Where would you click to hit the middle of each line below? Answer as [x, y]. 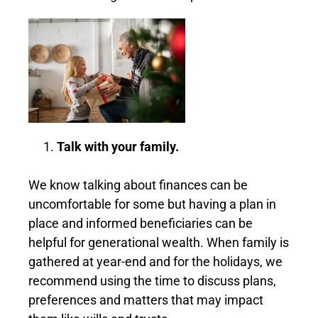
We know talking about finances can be [138, 185]
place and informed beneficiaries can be [141, 223]
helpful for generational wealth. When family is [159, 242]
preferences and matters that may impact [146, 300]
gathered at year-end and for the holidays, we [155, 261]
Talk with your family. [118, 146]
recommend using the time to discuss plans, [152, 280]
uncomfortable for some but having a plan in [152, 204]
